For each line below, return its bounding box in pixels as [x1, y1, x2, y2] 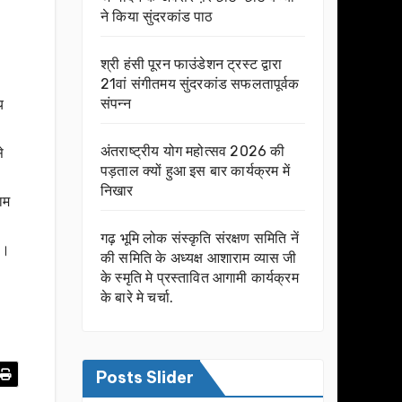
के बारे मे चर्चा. [100, 289, 173, 307]
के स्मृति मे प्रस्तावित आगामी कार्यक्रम [100, 269, 299, 287]
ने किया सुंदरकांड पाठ [100, 8, 214, 26]
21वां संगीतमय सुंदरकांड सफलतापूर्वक [100, 75, 300, 93]
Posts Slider [96, 367, 194, 389]
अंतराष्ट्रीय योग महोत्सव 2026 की [100, 143, 285, 161]
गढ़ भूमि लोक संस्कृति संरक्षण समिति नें [100, 230, 299, 248]
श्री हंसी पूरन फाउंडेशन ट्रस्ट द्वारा [100, 56, 283, 74]
